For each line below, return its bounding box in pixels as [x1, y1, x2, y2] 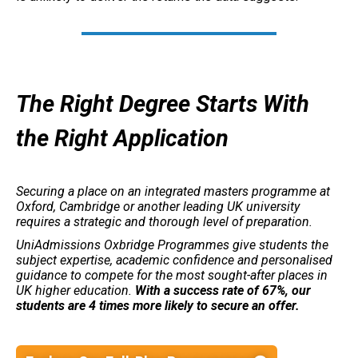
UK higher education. [16, 282, 135, 298]
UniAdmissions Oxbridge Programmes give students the [16, 237, 328, 253]
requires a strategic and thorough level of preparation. [16, 213, 312, 229]
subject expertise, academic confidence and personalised [16, 252, 332, 268]
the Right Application [16, 124, 229, 152]
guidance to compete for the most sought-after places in [16, 267, 328, 283]
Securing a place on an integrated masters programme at [16, 183, 330, 199]
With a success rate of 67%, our [135, 282, 311, 298]
